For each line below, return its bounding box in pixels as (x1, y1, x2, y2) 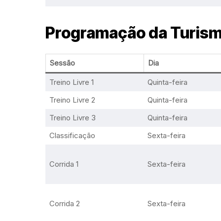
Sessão (49, 58, 75, 68)
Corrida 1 (49, 159, 78, 169)
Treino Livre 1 (49, 77, 94, 87)
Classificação (49, 131, 95, 140)
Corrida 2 (49, 199, 80, 208)
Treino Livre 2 (49, 95, 95, 105)
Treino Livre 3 (49, 113, 96, 122)
